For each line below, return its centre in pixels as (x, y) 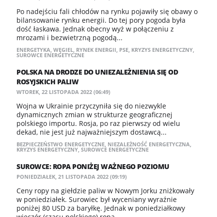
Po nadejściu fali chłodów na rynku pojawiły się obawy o (107, 11)
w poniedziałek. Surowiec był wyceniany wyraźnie (97, 199)
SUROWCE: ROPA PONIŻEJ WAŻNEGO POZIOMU (93, 166)
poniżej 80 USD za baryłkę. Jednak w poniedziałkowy (101, 208)
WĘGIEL (63, 50)
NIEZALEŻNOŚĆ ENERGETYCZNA (149, 144)
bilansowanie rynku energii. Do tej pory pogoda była (101, 20)
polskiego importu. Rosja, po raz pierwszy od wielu (98, 123)
